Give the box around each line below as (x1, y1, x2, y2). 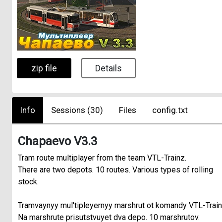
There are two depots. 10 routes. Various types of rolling (18, 165, 213, 174)
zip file (31, 63, 57, 74)
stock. (18, 176, 39, 186)
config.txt (152, 105, 188, 115)
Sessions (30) (51, 105, 103, 115)
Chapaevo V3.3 (18, 134, 97, 148)
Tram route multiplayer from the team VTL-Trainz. (18, 153, 186, 163)
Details (95, 63, 122, 74)
